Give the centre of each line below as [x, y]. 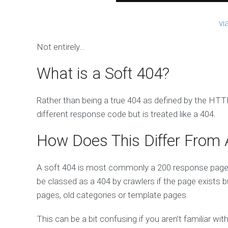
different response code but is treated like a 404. [126, 114]
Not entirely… [61, 47]
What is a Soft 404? [103, 74]
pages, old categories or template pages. [112, 195]
